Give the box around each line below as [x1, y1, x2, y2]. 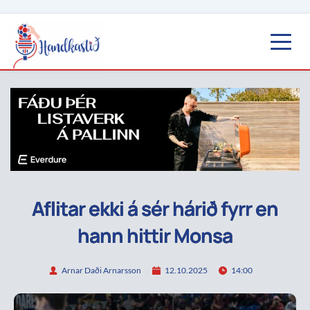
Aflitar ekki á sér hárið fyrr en [32, 194, 278, 221]
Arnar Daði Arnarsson [62, 265, 141, 276]
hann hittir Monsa [77, 221, 232, 248]
